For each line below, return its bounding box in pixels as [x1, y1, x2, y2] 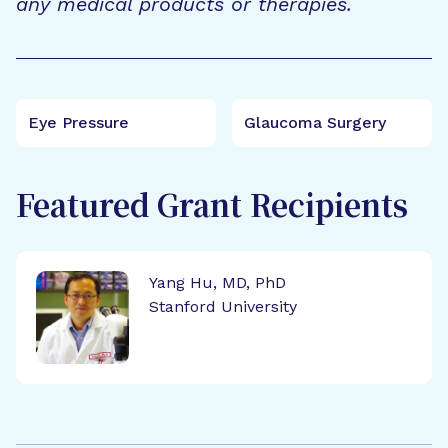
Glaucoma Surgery [244, 113, 386, 132]
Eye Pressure [28, 113, 129, 132]
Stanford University [148, 297, 297, 316]
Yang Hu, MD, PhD [148, 273, 286, 292]
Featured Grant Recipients [16, 192, 408, 225]
